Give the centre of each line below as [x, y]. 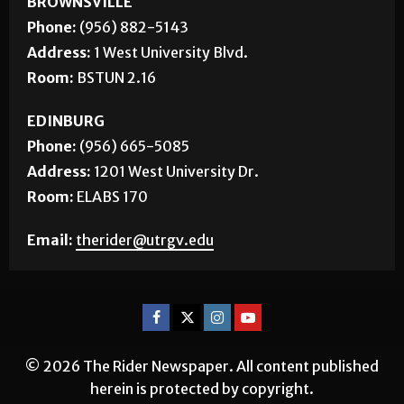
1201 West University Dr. [176, 215]
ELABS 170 [112, 240]
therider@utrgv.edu [145, 284]
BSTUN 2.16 [116, 121]
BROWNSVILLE [80, 46]
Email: [50, 284]
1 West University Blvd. [171, 96]
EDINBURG [66, 165]
